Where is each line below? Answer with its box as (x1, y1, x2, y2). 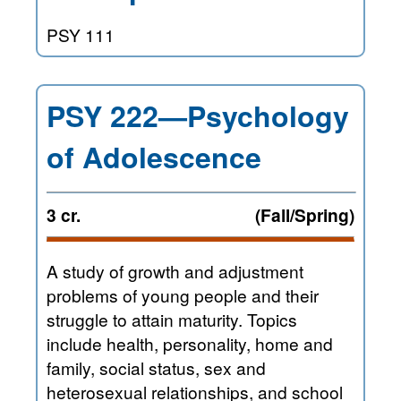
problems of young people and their (47, 283, 319, 308)
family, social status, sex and (47, 355, 236, 380)
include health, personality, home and (47, 331, 333, 356)
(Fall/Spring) (255, 202, 354, 228)
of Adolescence (47, 136, 261, 178)
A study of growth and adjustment (47, 259, 303, 284)
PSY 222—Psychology (47, 95, 349, 137)
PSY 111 (47, 22, 115, 47)
